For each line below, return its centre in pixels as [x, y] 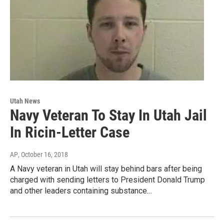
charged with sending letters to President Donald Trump [107, 179]
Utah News [25, 101]
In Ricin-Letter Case [70, 132]
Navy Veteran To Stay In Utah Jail [108, 115]
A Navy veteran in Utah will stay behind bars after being [106, 168]
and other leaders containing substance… [81, 190]
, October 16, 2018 [43, 154]
